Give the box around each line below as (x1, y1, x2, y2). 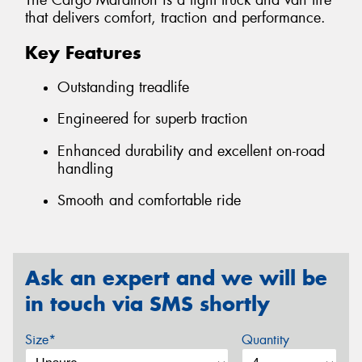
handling (57, 158, 113, 179)
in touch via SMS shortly (25, 291, 270, 317)
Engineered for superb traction (57, 109, 248, 129)
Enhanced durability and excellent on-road (57, 141, 325, 161)
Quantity (241, 330, 289, 348)
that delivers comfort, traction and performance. (25, 8, 326, 28)
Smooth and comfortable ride (57, 191, 241, 211)
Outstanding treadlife (57, 77, 189, 97)
